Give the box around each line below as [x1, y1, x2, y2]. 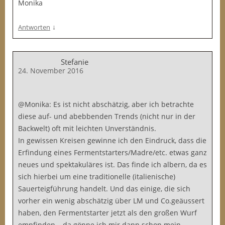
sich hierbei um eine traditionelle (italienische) [18, 172, 175, 181]
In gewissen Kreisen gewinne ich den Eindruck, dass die [18, 136, 206, 145]
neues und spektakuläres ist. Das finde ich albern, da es [18, 160, 207, 169]
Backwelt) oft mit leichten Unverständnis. [18, 124, 156, 133]
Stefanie [61, 57, 88, 67]
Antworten [18, 23, 50, 32]
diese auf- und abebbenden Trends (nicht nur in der [18, 111, 195, 121]
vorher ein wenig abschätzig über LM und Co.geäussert [18, 196, 204, 205]
